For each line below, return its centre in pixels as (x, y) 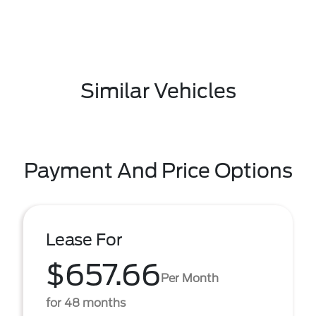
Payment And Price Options (158, 171)
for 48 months (86, 303)
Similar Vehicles (158, 91)
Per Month (190, 278)
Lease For (84, 240)
